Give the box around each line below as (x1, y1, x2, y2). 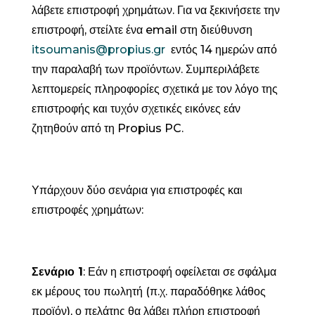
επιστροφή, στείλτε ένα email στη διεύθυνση (31, 22, 252, 37)
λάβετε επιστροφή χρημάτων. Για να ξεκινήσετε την (31, 3, 280, 17)
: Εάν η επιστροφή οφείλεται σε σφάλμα (82, 264, 276, 278)
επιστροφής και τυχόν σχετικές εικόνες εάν (31, 101, 240, 115)
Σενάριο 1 (31, 264, 83, 278)
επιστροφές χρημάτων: (31, 202, 143, 217)
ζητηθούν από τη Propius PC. (31, 121, 184, 135)
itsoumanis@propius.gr (31, 42, 165, 56)
